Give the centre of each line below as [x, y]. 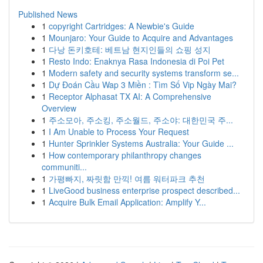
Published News [48, 14]
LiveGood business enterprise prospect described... [144, 190]
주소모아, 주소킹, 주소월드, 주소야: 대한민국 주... [141, 120]
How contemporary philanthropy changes [125, 155]
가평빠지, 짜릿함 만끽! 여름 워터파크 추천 [127, 178]
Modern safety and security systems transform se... [144, 73]
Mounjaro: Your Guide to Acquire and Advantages [141, 38]
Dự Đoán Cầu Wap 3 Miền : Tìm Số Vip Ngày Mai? [143, 85]
